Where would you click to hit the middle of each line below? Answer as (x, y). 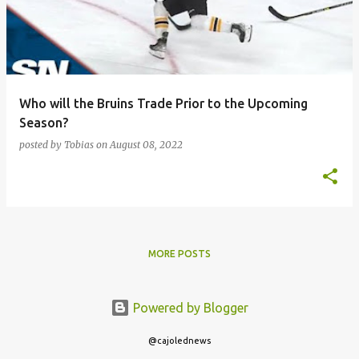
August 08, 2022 (146, 145)
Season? (44, 123)
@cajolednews (179, 340)
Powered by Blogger (189, 308)
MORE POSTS (179, 254)
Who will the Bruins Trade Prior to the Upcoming (163, 103)
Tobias (79, 145)
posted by (42, 145)
